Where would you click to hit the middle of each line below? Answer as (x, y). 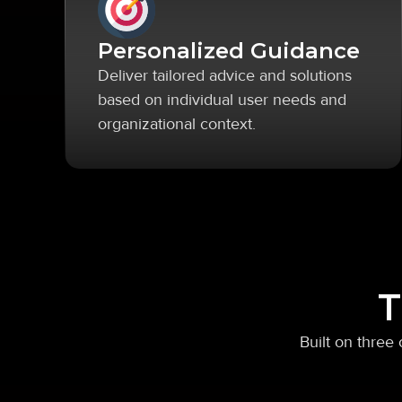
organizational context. (177, 124)
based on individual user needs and (222, 100)
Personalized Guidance (229, 51)
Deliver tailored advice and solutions (225, 75)
